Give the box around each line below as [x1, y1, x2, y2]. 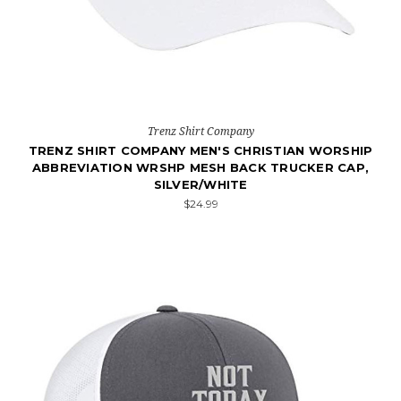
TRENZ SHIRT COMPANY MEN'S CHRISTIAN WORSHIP [28, 143, 373, 158]
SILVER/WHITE [153, 177, 248, 192]
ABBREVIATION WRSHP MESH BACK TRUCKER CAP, [31, 160, 370, 175]
